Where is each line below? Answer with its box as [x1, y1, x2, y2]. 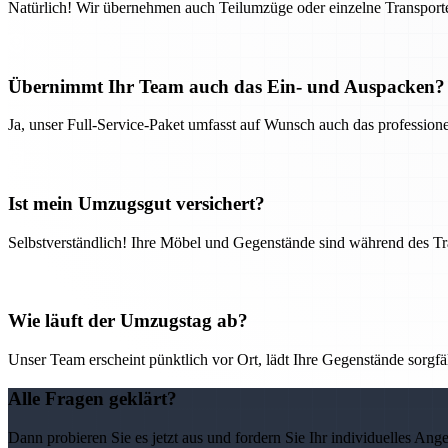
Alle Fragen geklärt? [8, 387, 177, 409]
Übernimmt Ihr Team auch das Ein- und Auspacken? [8, 75, 445, 97]
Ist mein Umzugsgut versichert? [8, 193, 265, 215]
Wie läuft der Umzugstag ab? [8, 310, 248, 332]
